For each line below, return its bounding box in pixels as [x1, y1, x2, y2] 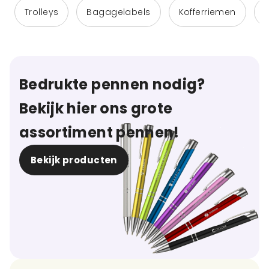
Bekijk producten [31, 154, 117, 166]
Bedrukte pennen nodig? [19, 74, 205, 94]
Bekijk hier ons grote [19, 98, 173, 118]
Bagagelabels [86, 6, 151, 18]
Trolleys [25, 6, 59, 18]
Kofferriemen [178, 6, 236, 18]
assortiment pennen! [19, 122, 180, 142]
